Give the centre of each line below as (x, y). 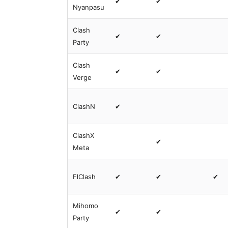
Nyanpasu (89, 7)
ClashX (84, 135)
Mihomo (86, 206)
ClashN (84, 106)
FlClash (84, 177)
